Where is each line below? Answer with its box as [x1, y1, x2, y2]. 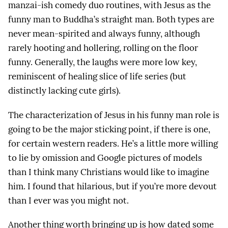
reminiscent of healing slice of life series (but [8, 71, 186, 82]
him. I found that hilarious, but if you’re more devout [8, 180, 217, 192]
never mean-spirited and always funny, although [8, 28, 200, 40]
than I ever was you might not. [8, 194, 129, 206]
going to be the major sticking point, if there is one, [8, 123, 210, 135]
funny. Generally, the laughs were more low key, [8, 56, 197, 68]
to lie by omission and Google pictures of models [8, 152, 202, 163]
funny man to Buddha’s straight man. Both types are [8, 14, 214, 25]
